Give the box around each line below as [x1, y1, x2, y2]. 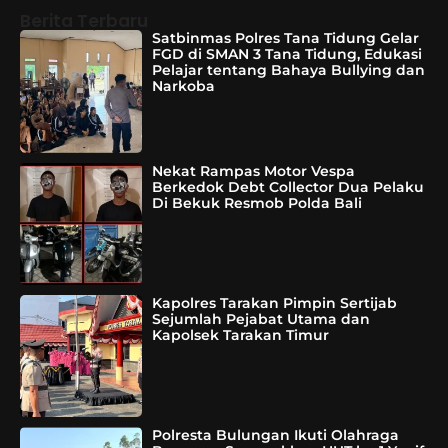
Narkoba [152, 77, 216, 96]
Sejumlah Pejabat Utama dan [152, 310, 371, 329]
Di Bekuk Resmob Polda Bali [152, 193, 363, 212]
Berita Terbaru [20, 9, 148, 34]
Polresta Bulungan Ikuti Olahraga [152, 426, 400, 445]
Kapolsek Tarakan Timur [152, 326, 330, 345]
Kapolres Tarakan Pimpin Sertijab [152, 294, 398, 313]
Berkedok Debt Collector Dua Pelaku [152, 177, 425, 196]
